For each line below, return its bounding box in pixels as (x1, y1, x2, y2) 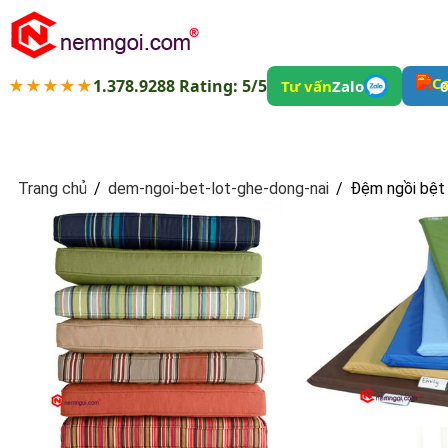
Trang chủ (17, 179, 91, 198)
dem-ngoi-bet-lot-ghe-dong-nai (107, 179, 329, 198)
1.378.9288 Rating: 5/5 (92, 74, 267, 97)
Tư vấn (280, 76, 332, 96)
